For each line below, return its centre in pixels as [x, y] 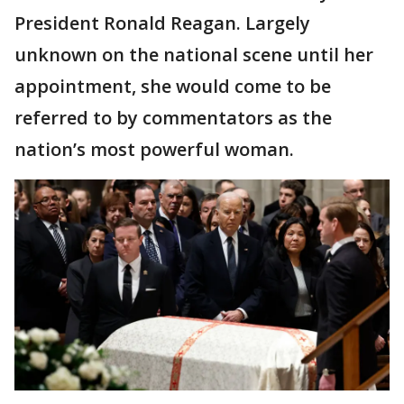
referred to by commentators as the [173, 118]
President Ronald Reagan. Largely [162, 23]
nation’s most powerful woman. [154, 150]
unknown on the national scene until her [194, 55]
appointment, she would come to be [173, 87]
